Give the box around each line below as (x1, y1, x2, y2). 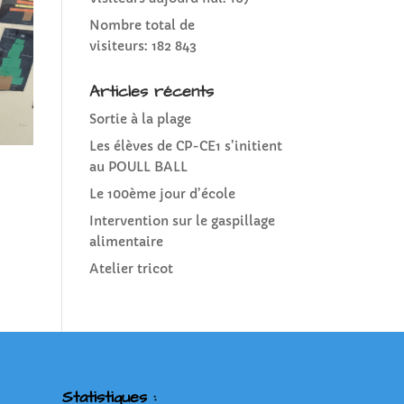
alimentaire (88, 233, 163, 250)
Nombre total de (88, 16, 195, 33)
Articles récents (88, 79, 214, 103)
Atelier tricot (88, 260, 173, 277)
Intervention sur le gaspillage (88, 212, 275, 229)
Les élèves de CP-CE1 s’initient (88, 137, 282, 154)
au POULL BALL (88, 158, 188, 175)
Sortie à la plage (88, 110, 191, 127)
